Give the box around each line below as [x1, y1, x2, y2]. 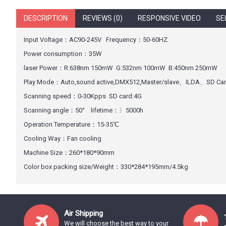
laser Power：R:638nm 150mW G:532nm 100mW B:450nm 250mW [24, 64, 217, 72]
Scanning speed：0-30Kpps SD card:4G [24, 92, 142, 100]
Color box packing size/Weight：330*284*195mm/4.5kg [24, 163, 188, 171]
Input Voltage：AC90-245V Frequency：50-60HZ [24, 36, 167, 43]
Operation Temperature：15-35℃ [24, 121, 119, 128]
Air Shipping [64, 208, 103, 218]
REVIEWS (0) [83, 14, 123, 22]
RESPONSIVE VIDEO [138, 14, 201, 22]
